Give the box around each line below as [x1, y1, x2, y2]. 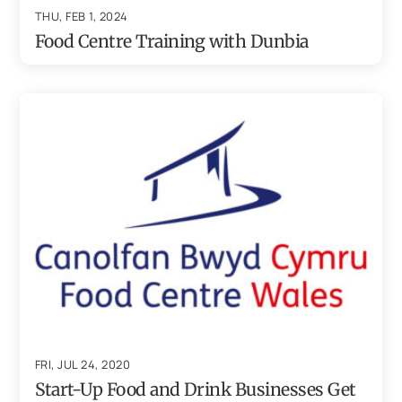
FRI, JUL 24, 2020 [34, 355, 131, 372]
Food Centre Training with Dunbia [34, 31, 309, 53]
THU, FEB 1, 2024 [34, 8, 128, 25]
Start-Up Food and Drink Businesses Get [34, 378, 356, 400]
